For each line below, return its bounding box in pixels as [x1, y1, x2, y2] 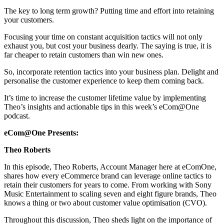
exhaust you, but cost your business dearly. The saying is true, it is [4, 41, 211, 50]
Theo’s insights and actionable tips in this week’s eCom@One [4, 102, 199, 111]
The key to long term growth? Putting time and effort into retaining [4, 6, 214, 15]
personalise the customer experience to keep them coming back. [4, 76, 204, 85]
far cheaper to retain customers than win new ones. [4, 50, 165, 59]
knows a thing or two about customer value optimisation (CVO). [4, 198, 209, 207]
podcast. [4, 111, 32, 120]
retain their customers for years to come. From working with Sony [4, 180, 211, 189]
